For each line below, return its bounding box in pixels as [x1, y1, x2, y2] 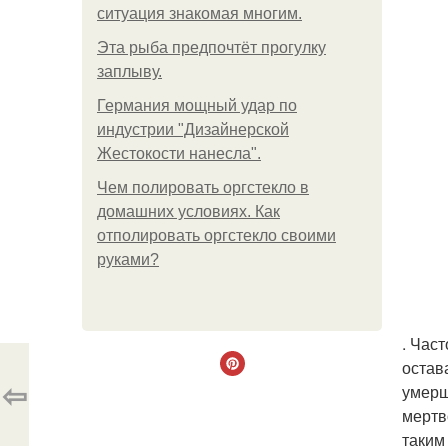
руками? [97, 251, 159, 268]
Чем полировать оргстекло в [97, 179, 309, 196]
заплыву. [97, 63, 162, 80]
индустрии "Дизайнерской [97, 121, 289, 138]
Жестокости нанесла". [97, 145, 261, 162]
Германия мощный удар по [97, 97, 297, 114]
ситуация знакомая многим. [97, 5, 302, 22]
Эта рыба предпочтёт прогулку [97, 39, 326, 56]
